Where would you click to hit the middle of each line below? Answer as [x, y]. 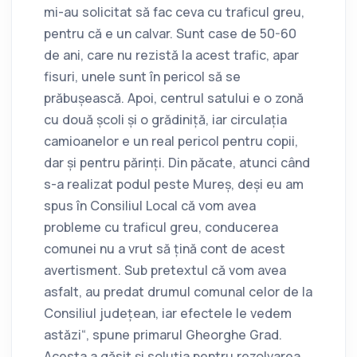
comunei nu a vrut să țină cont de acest [165, 249]
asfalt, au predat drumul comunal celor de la [178, 292]
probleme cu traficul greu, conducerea [161, 228]
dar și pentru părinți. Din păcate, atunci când [177, 163]
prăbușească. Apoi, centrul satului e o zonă [174, 98]
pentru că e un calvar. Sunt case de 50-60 [170, 34]
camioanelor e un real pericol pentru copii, [171, 141]
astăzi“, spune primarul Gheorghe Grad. [163, 335]
